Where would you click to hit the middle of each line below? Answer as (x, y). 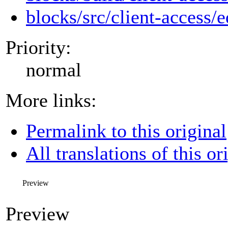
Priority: (38, 47)
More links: (51, 100)
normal (54, 69)
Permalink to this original (126, 131)
